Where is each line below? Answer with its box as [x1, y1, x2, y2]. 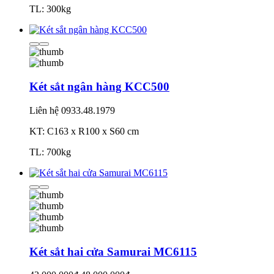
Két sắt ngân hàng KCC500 [29, 80, 169, 94]
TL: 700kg [29, 146, 71, 157]
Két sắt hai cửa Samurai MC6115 [29, 245, 197, 258]
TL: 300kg [29, 4, 71, 15]
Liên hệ [29, 105, 59, 116]
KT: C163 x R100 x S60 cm [29, 125, 139, 136]
